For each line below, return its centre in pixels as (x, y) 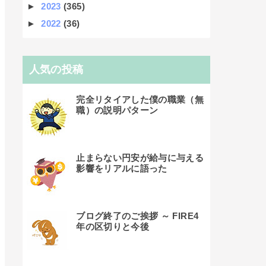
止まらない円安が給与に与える (140, 158)
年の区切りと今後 (113, 227)
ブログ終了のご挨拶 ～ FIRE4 (137, 216)
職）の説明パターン (117, 110)
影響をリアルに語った (122, 169)
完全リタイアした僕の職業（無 (140, 100)
